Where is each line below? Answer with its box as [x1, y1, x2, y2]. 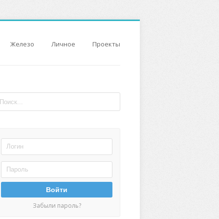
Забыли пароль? [32, 201, 81, 210]
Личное [51, 40, 75, 48]
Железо [10, 40, 34, 48]
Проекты [92, 40, 120, 48]
